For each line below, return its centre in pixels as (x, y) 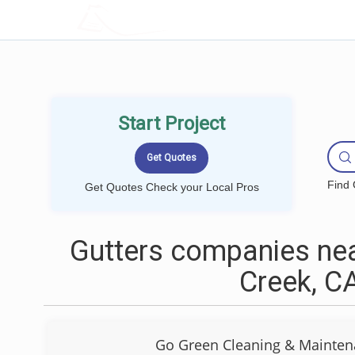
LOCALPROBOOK (169, 19)
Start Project (172, 124)
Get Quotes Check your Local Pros (172, 187)
